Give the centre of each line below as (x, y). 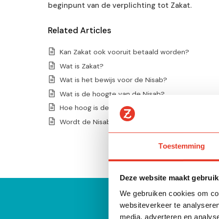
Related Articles (79, 31)
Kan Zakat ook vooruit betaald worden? (124, 52)
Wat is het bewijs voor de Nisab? (113, 80)
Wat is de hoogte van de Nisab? (112, 94)
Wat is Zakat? (81, 66)
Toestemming (182, 146)
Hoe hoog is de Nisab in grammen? (116, 108)
